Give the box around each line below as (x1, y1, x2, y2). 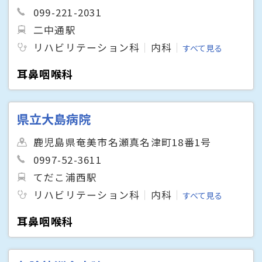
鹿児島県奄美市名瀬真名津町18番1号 (33, 135, 212, 149)
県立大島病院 (17, 109, 91, 127)
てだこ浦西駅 (33, 170, 98, 184)
